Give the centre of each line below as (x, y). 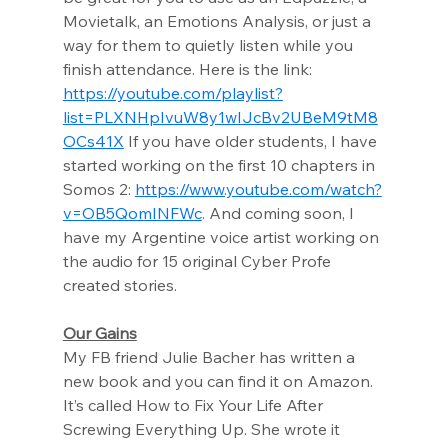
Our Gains (99, 333)
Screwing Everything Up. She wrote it (203, 429)
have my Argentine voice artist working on (222, 237)
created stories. (119, 285)
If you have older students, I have (252, 141)
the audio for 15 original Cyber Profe (198, 261)
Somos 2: (98, 189)
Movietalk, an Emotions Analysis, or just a (218, 21)
